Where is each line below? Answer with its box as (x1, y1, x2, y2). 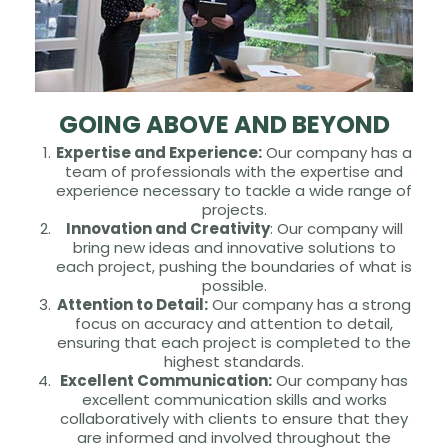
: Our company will (269, 218, 403, 240)
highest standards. (164, 351, 304, 373)
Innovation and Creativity (65, 218, 270, 240)
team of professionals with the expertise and (65, 161, 403, 183)
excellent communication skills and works (81, 389, 387, 411)
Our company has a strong (208, 294, 411, 316)
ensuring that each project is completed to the (57, 332, 411, 354)
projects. (201, 199, 267, 221)
